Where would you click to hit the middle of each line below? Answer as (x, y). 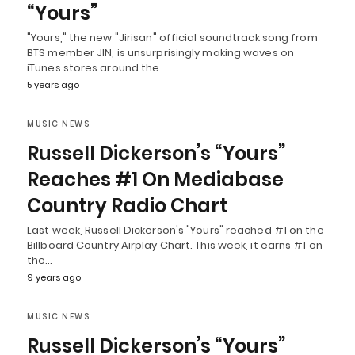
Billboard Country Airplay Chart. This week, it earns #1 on (175, 245)
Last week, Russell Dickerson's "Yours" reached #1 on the (176, 230)
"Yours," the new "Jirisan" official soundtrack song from (172, 37)
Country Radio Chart (127, 205)
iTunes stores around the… (97, 67)
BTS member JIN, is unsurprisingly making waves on (160, 52)
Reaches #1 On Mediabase (155, 179)
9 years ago (54, 277)
